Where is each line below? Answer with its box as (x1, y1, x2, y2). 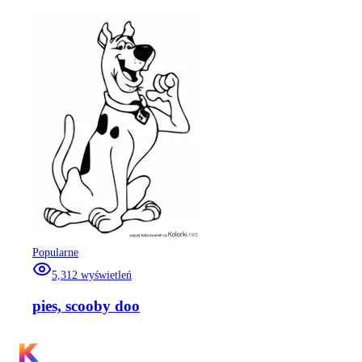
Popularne (32, 246, 78, 259)
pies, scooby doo (32, 297, 140, 315)
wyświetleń (81, 269, 132, 282)
